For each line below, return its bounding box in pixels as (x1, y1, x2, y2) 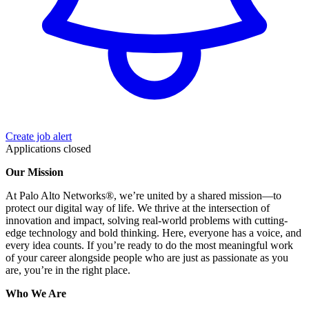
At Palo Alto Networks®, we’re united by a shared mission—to (6, 189, 281, 201)
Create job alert (6, 130, 72, 142)
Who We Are (6, 287, 66, 299)
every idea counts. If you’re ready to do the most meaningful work (6, 239, 293, 251)
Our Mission (6, 166, 63, 178)
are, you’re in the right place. (6, 263, 130, 276)
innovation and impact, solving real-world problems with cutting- (6, 214, 288, 226)
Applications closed (6, 142, 91, 154)
